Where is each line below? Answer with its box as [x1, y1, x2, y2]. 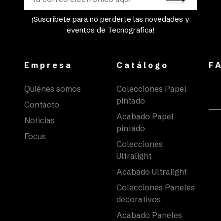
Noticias [24, 115, 55, 126]
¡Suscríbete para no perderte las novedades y [32, 14, 189, 24]
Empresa [24, 60, 73, 71]
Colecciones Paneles [116, 183, 195, 193]
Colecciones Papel [116, 84, 186, 94]
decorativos [116, 194, 161, 205]
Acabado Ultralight [116, 167, 187, 177]
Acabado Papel [116, 111, 174, 122]
